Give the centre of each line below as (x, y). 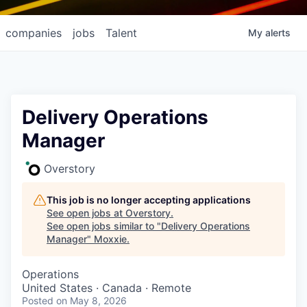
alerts (278, 33)
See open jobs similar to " (104, 226)
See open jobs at (86, 213)
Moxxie (110, 239)
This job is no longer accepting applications (149, 200)
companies (34, 33)
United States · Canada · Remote (107, 288)
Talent (121, 33)
